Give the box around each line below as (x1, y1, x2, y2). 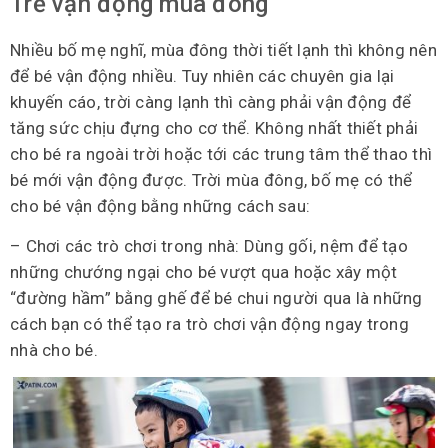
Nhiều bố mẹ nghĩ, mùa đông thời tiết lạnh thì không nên (10, 39, 437, 60)
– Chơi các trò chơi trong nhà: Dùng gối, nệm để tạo (10, 235, 408, 256)
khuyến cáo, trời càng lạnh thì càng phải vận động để (10, 91, 411, 112)
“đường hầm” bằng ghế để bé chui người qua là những (10, 287, 423, 308)
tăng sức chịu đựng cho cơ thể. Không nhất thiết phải (10, 117, 418, 138)
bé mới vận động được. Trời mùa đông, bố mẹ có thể (10, 169, 413, 190)
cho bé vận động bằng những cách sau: (10, 195, 310, 216)
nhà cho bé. (10, 339, 98, 360)
